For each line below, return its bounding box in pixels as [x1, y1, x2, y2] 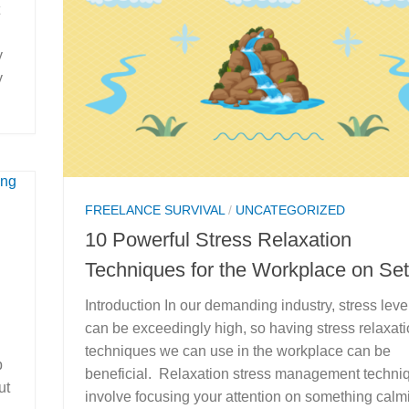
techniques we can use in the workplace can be [85, 343, 391, 359]
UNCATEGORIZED [236, 202, 345, 217]
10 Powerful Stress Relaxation [85, 228, 351, 251]
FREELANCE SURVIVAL [85, 202, 225, 217]
